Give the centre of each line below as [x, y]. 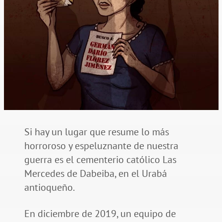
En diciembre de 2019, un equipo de [100, 214]
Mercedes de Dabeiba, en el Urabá [95, 174]
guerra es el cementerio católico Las [100, 160]
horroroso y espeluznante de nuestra [101, 146]
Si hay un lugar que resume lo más [96, 132]
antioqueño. [49, 188]
